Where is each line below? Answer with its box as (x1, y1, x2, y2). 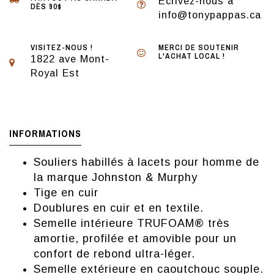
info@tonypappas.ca (158, 9, 261, 21)
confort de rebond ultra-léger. (34, 248, 195, 261)
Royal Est (31, 67, 80, 79)
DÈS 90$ (31, 1, 62, 12)
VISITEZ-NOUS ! (31, 42, 93, 53)
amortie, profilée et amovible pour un (34, 232, 237, 245)
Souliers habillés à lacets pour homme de (34, 156, 259, 169)
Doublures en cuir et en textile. (34, 202, 204, 215)
